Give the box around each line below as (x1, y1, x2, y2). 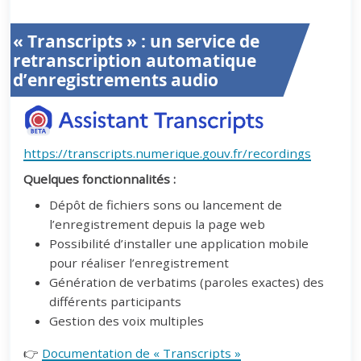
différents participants (49, 293, 182, 309)
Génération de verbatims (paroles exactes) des (49, 273, 325, 290)
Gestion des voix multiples (49, 312, 205, 329)
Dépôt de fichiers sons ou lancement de (49, 196, 283, 213)
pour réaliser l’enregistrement (49, 254, 230, 271)
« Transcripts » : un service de (12, 29, 259, 52)
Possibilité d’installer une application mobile (49, 234, 309, 251)
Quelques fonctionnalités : (23, 170, 176, 187)
